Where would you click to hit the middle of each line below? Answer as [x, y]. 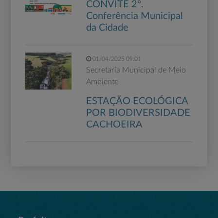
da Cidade [107, 28]
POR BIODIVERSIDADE [138, 113]
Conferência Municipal [134, 16]
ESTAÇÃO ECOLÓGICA [137, 101]
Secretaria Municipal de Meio [136, 70]
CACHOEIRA [114, 125]
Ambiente [102, 82]
